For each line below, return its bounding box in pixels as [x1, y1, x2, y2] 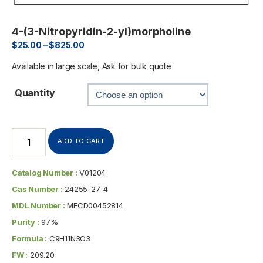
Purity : [12, 217, 39, 227]
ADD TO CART [58, 137, 105, 146]
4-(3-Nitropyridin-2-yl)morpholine [12, 25, 191, 38]
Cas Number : [12, 184, 63, 194]
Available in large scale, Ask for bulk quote [12, 61, 171, 72]
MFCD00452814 [65, 201, 123, 211]
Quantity [14, 87, 56, 99]
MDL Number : [12, 201, 65, 211]
